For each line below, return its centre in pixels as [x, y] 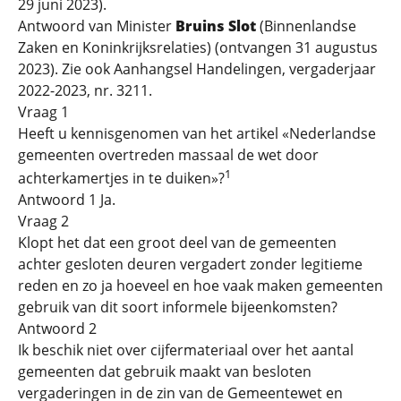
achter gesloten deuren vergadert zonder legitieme [190, 264]
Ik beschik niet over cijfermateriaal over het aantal [186, 350]
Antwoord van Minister [97, 26]
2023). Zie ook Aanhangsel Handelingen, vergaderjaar [197, 69]
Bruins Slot [216, 26]
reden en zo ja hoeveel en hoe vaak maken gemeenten [200, 286]
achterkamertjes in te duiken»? [121, 179]
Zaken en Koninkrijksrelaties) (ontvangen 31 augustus [198, 47]
